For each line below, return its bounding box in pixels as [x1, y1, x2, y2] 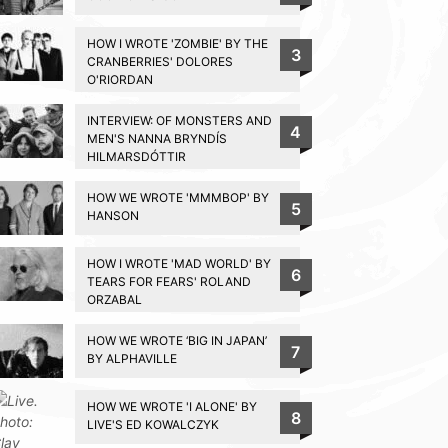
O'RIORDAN [86, 71, 153, 87]
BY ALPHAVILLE [86, 350, 177, 366]
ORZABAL [86, 291, 142, 307]
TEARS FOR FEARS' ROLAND [86, 273, 251, 289]
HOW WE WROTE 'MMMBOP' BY [86, 189, 269, 205]
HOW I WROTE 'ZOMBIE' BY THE [86, 35, 268, 51]
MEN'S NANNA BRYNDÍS [86, 130, 227, 146]
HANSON [86, 207, 139, 223]
